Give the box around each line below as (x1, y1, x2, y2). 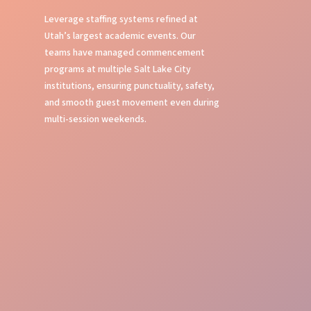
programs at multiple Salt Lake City (44, 62, 191, 76)
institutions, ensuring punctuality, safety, (44, 78, 215, 93)
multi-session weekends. (44, 112, 146, 126)
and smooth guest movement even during (44, 95, 219, 110)
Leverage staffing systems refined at (44, 12, 198, 26)
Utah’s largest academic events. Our (44, 28, 196, 43)
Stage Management (62, 205, 203, 230)
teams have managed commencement (44, 45, 205, 60)
